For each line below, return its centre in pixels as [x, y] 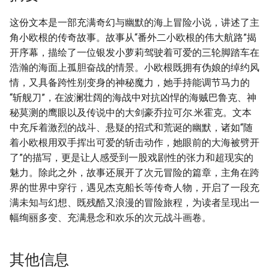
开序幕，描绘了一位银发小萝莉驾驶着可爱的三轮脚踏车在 [134, 53]
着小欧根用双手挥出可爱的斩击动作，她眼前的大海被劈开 [134, 143]
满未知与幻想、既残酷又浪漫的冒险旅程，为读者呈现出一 [134, 203]
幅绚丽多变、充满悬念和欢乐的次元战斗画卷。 [110, 218]
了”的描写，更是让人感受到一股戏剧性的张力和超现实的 [131, 158]
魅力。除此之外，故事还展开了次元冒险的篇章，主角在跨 [134, 173]
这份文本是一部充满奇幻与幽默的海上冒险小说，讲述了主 [134, 23]
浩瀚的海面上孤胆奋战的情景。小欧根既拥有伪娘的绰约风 [134, 68]
